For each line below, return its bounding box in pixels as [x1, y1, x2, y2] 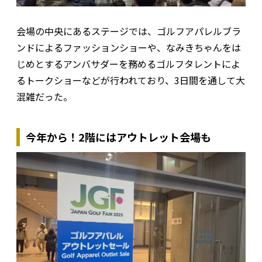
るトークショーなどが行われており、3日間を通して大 [16, 73, 245, 88]
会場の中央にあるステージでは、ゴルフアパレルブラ [16, 24, 241, 39]
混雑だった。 [16, 89, 73, 104]
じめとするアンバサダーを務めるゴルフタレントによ [16, 57, 240, 71]
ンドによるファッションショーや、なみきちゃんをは [16, 40, 241, 55]
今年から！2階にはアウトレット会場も [26, 129, 211, 145]
